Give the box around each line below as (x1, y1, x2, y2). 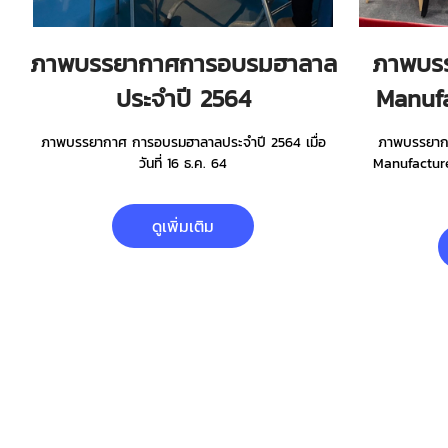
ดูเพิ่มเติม (152, 214, 214, 238)
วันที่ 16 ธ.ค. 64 (139, 153, 227, 174)
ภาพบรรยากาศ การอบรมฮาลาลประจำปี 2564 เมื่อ (40, 132, 326, 153)
